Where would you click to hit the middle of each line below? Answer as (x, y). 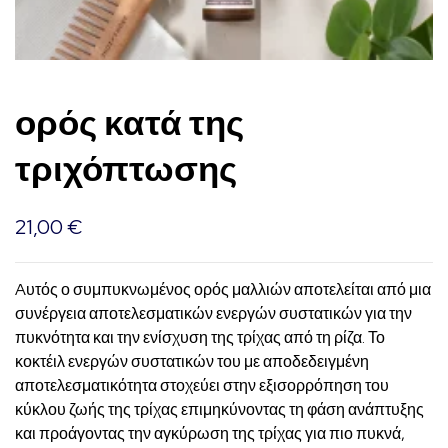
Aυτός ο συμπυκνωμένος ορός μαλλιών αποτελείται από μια (223, 290)
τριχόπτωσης (126, 169)
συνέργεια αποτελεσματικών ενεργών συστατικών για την (213, 314)
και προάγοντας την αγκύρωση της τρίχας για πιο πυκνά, (210, 434)
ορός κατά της (129, 123)
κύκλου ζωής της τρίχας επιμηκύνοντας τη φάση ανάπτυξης (219, 410)
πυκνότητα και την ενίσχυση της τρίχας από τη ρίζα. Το (200, 338)
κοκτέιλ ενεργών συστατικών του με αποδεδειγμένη (192, 362)
